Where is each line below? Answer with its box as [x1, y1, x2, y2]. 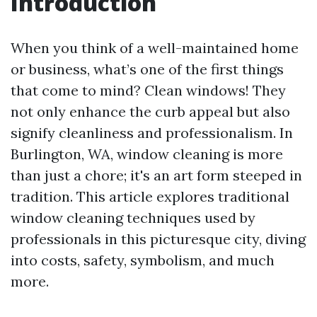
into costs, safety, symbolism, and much [11, 251, 275, 269]
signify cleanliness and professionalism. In [11, 124, 293, 142]
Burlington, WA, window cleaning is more [11, 145, 283, 163]
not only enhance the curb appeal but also [11, 103, 290, 120]
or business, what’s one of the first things [11, 60, 284, 78]
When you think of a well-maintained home [11, 39, 299, 57]
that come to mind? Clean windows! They [11, 81, 286, 99]
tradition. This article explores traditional [11, 188, 289, 205]
